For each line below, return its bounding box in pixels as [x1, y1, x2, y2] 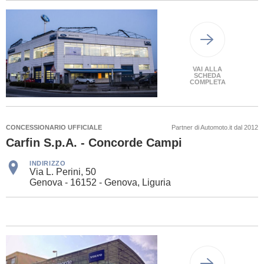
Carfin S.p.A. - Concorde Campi [6, 136, 182, 149]
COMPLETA [189, 78, 226, 85]
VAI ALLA [193, 65, 223, 72]
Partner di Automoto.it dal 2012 [171, 123, 258, 131]
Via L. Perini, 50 [29, 166, 96, 177]
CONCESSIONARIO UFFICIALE [6, 123, 102, 131]
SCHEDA [194, 71, 222, 79]
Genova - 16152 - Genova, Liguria [29, 177, 171, 187]
